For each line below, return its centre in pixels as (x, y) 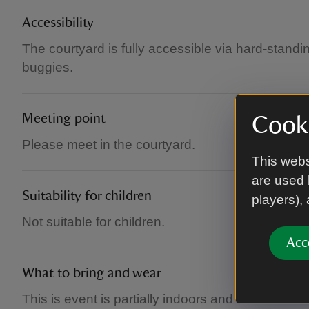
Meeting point (64, 119)
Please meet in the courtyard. (109, 144)
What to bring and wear (92, 273)
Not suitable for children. (93, 222)
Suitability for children (87, 196)
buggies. (48, 67)
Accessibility (58, 23)
